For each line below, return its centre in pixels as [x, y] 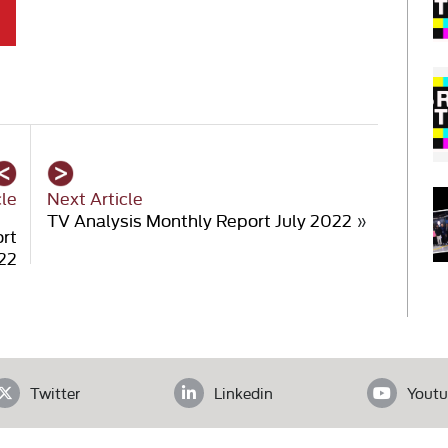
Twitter [54, 393]
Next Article [95, 198]
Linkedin [243, 393]
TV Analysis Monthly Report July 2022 [200, 220]
